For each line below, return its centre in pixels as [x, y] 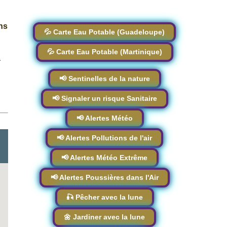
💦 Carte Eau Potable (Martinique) [104, 52]
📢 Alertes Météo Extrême [104, 158]
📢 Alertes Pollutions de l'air [104, 138]
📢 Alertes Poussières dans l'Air [104, 177]
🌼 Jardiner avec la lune [104, 217]
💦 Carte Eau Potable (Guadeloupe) [104, 32]
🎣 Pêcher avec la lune [104, 197]
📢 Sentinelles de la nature [104, 79]
